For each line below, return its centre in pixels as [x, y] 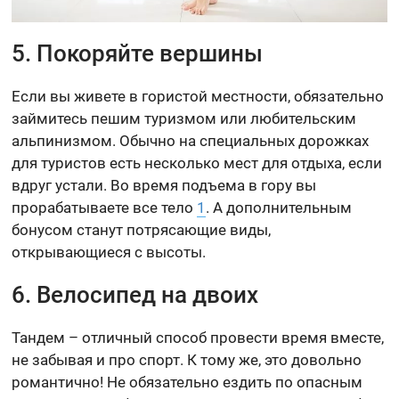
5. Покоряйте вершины [138, 54]
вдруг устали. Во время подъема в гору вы [164, 186]
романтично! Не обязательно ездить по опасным [187, 383]
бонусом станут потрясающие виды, [142, 230]
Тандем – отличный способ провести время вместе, [198, 338]
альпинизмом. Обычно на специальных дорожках [191, 141]
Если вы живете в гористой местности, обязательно [198, 97]
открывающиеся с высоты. [109, 252]
